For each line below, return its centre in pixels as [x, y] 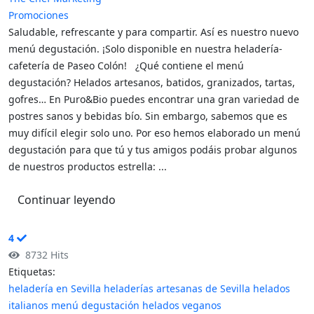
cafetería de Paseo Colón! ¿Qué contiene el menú [126, 66]
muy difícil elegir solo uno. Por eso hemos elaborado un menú [155, 133]
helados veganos [182, 305]
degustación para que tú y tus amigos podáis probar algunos [153, 150]
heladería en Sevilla [55, 288]
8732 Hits [44, 255]
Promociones [39, 15]
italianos [28, 305]
